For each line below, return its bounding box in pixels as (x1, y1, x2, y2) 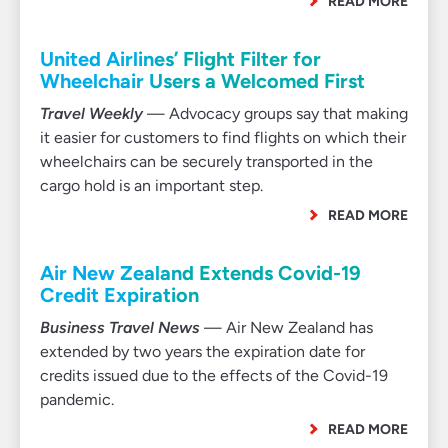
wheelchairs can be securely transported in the (40, 152, 373, 171)
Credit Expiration (40, 283, 199, 307)
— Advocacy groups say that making (143, 104, 408, 123)
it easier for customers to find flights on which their (40, 128, 406, 147)
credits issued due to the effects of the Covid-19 (40, 366, 388, 385)
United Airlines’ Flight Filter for (40, 47, 321, 71)
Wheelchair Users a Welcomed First (40, 69, 365, 93)
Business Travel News (40, 318, 200, 337)
